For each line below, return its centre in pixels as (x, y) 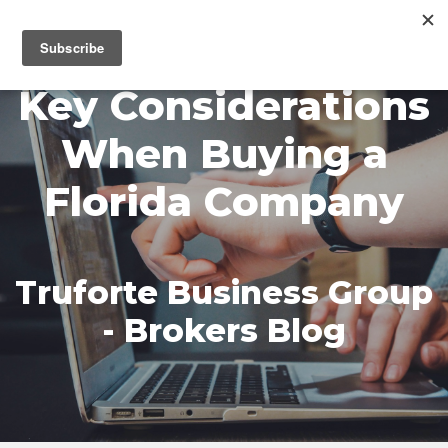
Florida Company (224, 201)
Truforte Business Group (224, 292)
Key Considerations (224, 105)
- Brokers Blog (224, 330)
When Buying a (224, 153)
